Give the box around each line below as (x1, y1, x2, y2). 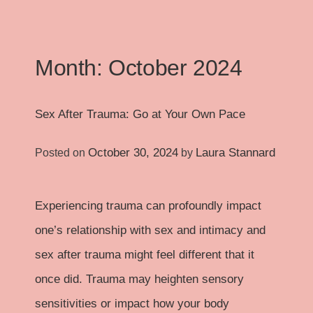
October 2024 (108, 55, 242, 81)
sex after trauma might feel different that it (35, 247, 254, 261)
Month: (35, 55, 109, 81)
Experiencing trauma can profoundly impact (35, 198, 261, 212)
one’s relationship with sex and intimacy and (35, 223, 265, 237)
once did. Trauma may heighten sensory (35, 272, 244, 286)
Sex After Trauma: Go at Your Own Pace (35, 107, 245, 121)
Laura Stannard (196, 145, 275, 159)
